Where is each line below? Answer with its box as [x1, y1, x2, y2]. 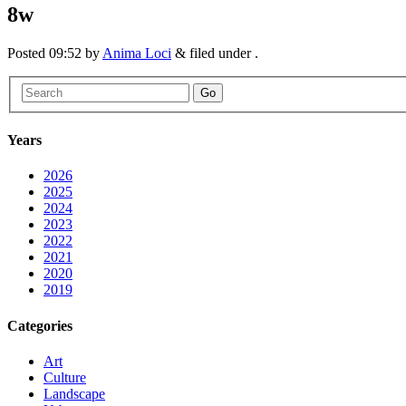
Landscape [43, 385, 105, 401]
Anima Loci [102, 45, 171, 62]
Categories [7, 317, 72, 333]
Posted [7, 45, 49, 62]
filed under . [186, 45, 258, 62]
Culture [43, 369, 86, 385]
